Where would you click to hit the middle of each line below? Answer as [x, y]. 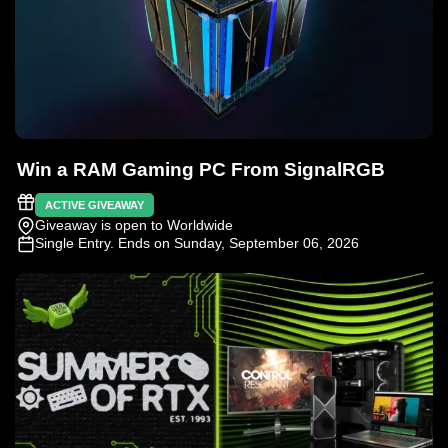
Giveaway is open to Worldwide [134, 224]
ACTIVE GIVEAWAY [94, 204]
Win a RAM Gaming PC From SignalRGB [201, 169]
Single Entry [72, 242]
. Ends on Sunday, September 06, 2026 [234, 242]
